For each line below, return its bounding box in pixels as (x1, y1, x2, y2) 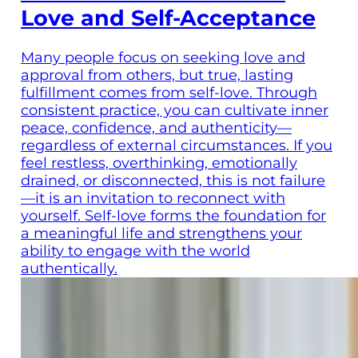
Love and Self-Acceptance (21, 5, 316, 32)
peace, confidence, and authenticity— (21, 119, 292, 137)
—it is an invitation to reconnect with (21, 189, 285, 208)
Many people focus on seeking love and (21, 49, 305, 67)
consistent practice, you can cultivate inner (21, 101, 328, 120)
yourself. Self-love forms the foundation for (21, 207, 326, 225)
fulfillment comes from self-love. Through (21, 84, 317, 102)
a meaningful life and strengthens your (21, 225, 302, 243)
